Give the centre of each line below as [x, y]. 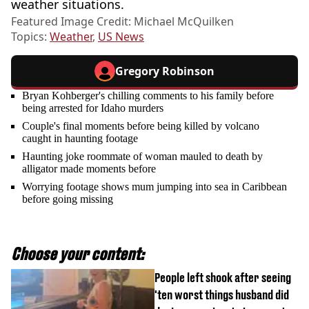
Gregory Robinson [165, 71]
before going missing [68, 199]
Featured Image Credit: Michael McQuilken [122, 21]
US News [121, 36]
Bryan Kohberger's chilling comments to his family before [148, 95]
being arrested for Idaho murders [93, 108]
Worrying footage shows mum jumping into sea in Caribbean [154, 186]
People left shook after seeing [223, 277]
